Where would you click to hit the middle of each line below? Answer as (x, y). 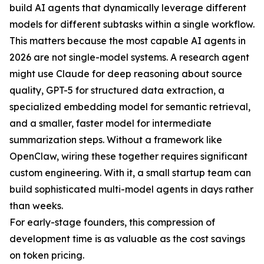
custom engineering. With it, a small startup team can (130, 173)
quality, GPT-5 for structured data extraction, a (117, 90)
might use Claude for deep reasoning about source (126, 74)
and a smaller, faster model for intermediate (110, 123)
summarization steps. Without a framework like (116, 140)
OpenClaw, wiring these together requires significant (128, 156)
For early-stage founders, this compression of (112, 222)
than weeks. (36, 206)
